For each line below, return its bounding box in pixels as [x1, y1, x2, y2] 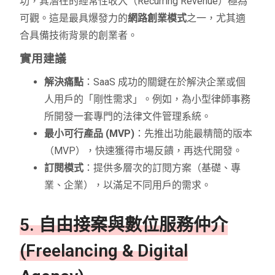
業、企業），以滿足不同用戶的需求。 [44, 179, 212, 192]
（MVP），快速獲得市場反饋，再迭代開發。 [44, 145, 243, 157]
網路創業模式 [128, 12, 187, 25]
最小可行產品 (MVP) [44, 128, 135, 140]
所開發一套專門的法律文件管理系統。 [44, 110, 212, 123]
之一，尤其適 [187, 12, 246, 25]
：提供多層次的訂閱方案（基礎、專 [83, 162, 241, 174]
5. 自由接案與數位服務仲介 [20, 215, 228, 236]
